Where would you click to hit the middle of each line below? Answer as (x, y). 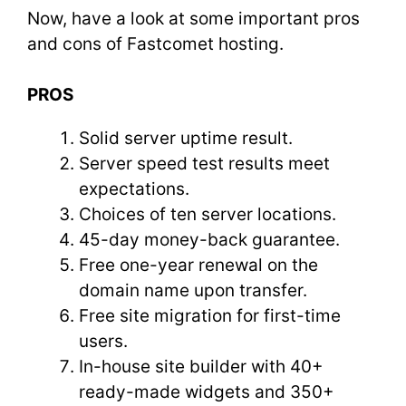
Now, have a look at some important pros (193, 18)
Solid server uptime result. (188, 138)
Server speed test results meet (204, 164)
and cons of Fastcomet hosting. (155, 43)
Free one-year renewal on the (198, 265)
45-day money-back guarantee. (212, 240)
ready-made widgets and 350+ (207, 392)
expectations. (136, 189)
